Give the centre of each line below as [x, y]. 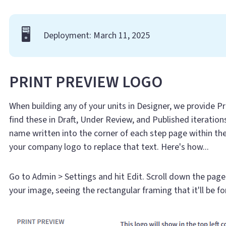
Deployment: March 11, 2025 [97, 36]
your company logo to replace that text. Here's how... [109, 147]
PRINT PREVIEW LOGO [86, 82]
